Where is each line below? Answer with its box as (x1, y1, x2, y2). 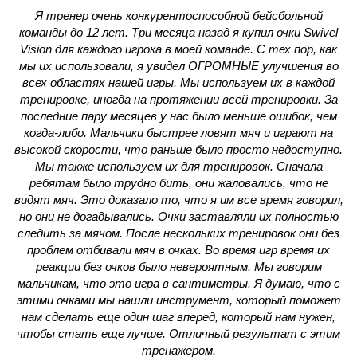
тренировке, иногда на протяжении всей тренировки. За (19, 92, 338, 106)
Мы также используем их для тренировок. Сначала (34, 159, 323, 173)
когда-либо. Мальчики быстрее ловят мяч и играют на (24, 126, 333, 139)
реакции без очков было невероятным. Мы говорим (35, 260, 322, 273)
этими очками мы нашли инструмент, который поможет (16, 293, 341, 307)
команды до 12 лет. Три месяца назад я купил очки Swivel (19, 25, 338, 39)
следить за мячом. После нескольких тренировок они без (18, 226, 339, 240)
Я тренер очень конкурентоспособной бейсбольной (34, 9, 323, 22)
